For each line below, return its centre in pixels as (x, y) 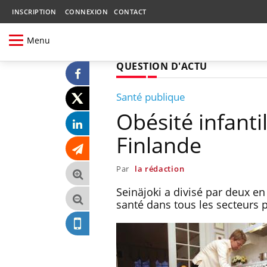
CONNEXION (86, 12)
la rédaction (159, 168)
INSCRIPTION (34, 12)
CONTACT (130, 12)
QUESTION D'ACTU (162, 66)
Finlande (159, 145)
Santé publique (151, 97)
